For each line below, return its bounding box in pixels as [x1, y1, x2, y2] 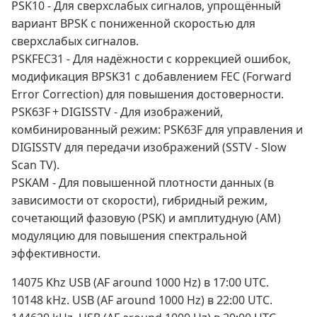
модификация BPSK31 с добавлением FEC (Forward [11, 69, 292, 85]
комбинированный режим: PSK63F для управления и [11, 122, 303, 138]
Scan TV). [11, 157, 59, 173]
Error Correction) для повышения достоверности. [11, 86, 284, 103]
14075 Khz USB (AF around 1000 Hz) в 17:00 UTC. [11, 275, 269, 291]
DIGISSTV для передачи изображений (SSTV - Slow [11, 139, 287, 156]
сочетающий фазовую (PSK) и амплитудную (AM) [11, 210, 281, 226]
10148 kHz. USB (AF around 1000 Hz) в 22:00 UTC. [11, 292, 272, 309]
